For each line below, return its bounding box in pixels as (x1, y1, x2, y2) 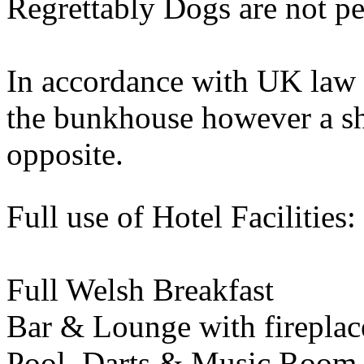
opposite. (6, 136, 123, 172)
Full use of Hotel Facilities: (6, 199, 356, 235)
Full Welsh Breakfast (6, 272, 274, 308)
